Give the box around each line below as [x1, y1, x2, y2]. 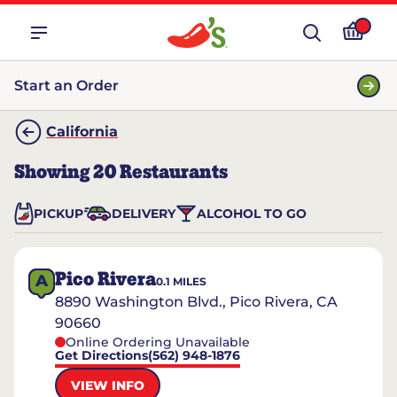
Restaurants [116, 162, 228, 183]
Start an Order [14, 76, 119, 94]
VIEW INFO [71, 378, 144, 393]
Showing [14, 162, 93, 183]
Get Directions [55, 347, 148, 363]
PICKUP [34, 206, 83, 222]
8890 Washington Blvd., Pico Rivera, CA [55, 293, 338, 310]
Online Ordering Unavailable [66, 334, 250, 350]
